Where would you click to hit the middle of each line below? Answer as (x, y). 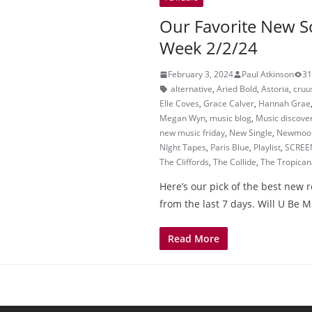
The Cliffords (184, 162)
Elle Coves (179, 103)
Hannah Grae (284, 103)
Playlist (267, 147)
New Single (251, 133)
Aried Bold (237, 89)
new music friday (192, 133)
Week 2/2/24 (209, 48)
